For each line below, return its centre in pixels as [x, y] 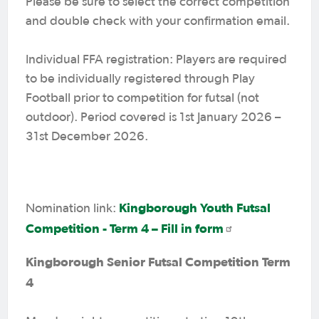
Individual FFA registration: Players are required [156, 59]
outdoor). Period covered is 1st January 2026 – [153, 117]
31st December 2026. [87, 136]
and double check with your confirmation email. [158, 21]
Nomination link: [72, 208]
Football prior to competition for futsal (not [142, 98]
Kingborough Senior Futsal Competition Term [158, 261]
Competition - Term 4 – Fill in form [125, 228]
